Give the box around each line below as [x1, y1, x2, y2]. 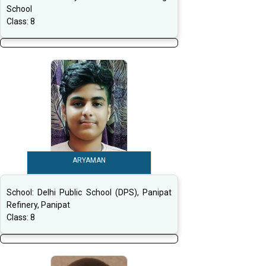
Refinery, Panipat [7, 200, 70, 210]
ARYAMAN [72, 156, 106, 165]
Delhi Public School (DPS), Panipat [37, 188, 172, 198]
